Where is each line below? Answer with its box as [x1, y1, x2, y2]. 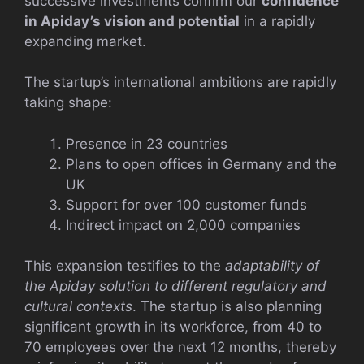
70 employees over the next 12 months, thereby [24, 339, 336, 356]
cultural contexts [24, 298, 132, 315]
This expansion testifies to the [24, 258, 225, 275]
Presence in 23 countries [66, 135, 227, 152]
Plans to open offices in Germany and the [66, 155, 336, 172]
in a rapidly [240, 12, 315, 29]
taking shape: [24, 94, 112, 111]
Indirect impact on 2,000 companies [66, 216, 301, 233]
